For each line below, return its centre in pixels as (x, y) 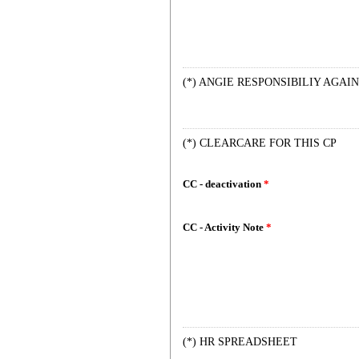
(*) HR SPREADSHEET (240, 342)
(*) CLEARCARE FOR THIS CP (260, 143)
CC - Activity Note (224, 227)
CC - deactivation (223, 184)
